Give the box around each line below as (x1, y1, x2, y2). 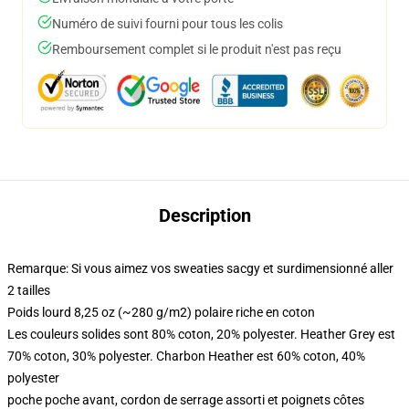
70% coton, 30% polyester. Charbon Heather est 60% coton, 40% (7, 349, 365, 363)
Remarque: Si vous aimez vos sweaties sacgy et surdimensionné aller (7, 261, 393, 276)
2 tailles (7, 283, 50, 298)
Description (158, 204, 251, 226)
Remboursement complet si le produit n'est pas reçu (52, 42, 341, 57)
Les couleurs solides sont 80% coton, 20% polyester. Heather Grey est (7, 327, 395, 341)
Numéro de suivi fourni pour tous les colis (52, 16, 283, 31)
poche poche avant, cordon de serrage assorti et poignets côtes (7, 393, 364, 407)
